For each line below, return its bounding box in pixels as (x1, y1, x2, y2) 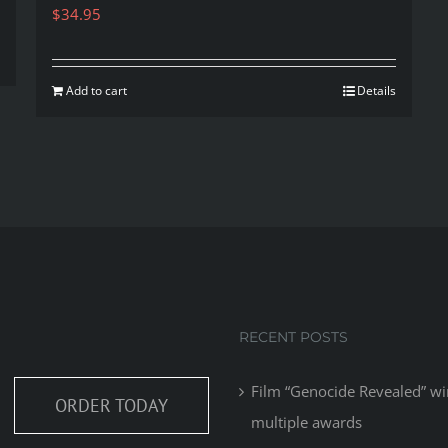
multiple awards (251, 412, 362, 433)
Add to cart (65, 82, 127, 100)
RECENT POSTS (239, 328, 348, 347)
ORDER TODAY (55, 394, 168, 418)
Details (357, 82, 397, 100)
